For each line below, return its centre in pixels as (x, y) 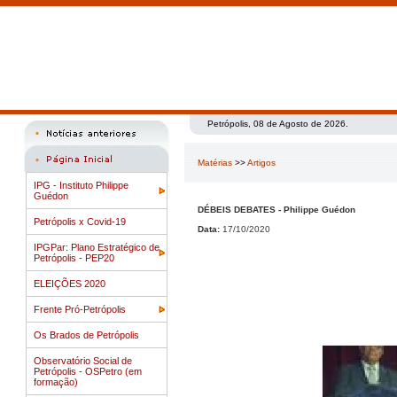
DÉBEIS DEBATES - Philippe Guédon (276, 210)
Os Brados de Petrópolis (86, 335)
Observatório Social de (83, 361)
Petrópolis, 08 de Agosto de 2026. (278, 124)
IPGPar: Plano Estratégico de (97, 247)
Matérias (215, 163)
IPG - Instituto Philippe (81, 185)
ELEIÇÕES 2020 (70, 284)
